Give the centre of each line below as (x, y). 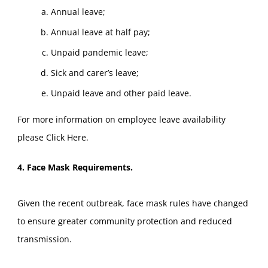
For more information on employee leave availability (121, 119)
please (31, 137)
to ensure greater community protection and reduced (124, 221)
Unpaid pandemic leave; (99, 53)
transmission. (44, 239)
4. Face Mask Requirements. (75, 167)
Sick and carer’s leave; (95, 73)
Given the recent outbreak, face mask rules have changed (133, 203)
